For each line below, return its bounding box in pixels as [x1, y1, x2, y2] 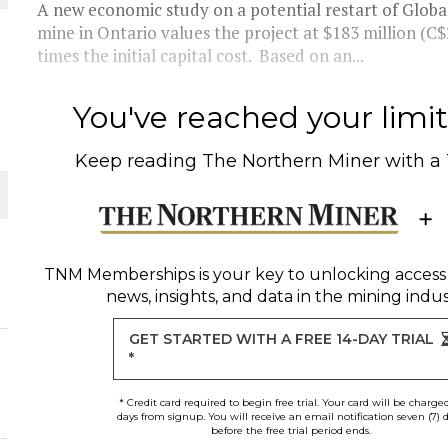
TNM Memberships [43, 265, 195, 284]
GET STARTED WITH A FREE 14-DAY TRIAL [129, 330, 435, 348]
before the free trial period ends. [210, 424, 371, 437]
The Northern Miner [202, 150, 381, 172]
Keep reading [75, 150, 203, 172]
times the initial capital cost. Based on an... [37, 44, 365, 67]
